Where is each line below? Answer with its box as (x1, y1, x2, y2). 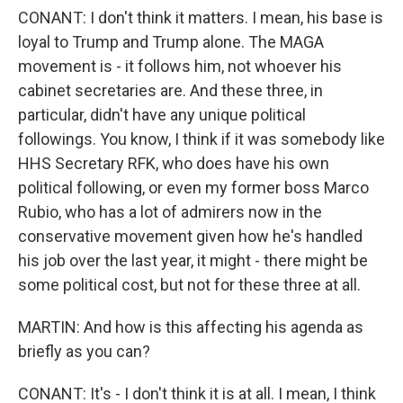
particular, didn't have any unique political (18, 105, 306, 124)
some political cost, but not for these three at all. (18, 275, 361, 294)
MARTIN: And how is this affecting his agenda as (18, 318, 363, 336)
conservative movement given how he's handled (18, 227, 363, 246)
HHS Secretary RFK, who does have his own (18, 154, 329, 173)
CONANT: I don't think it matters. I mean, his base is (18, 8, 383, 27)
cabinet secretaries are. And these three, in (18, 81, 323, 100)
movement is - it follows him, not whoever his (18, 57, 342, 76)
